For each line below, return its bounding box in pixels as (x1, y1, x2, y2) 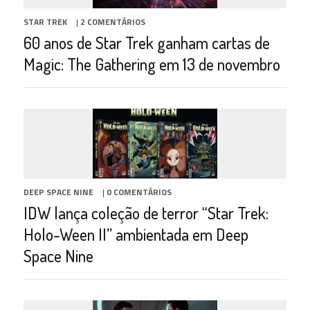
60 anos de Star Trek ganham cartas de (23, 32, 270, 54)
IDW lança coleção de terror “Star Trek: (23, 202, 268, 224)
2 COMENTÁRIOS (80, 15, 145, 29)
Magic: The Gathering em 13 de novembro (23, 53, 280, 75)
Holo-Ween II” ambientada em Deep (23, 224, 248, 246)
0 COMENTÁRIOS (106, 185, 172, 199)
